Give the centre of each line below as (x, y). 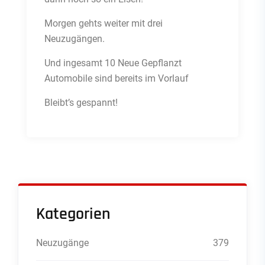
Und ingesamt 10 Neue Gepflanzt (113, 63)
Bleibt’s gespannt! (81, 103)
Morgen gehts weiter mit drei (104, 24)
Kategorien (73, 214)
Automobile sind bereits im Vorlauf (117, 79)
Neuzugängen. (75, 39)
